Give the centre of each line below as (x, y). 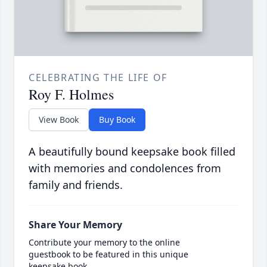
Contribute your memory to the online (104, 243)
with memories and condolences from (125, 168)
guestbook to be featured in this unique (108, 254)
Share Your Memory (75, 225)
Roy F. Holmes (71, 94)
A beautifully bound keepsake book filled (132, 152)
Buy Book (117, 120)
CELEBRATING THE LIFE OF (98, 78)
